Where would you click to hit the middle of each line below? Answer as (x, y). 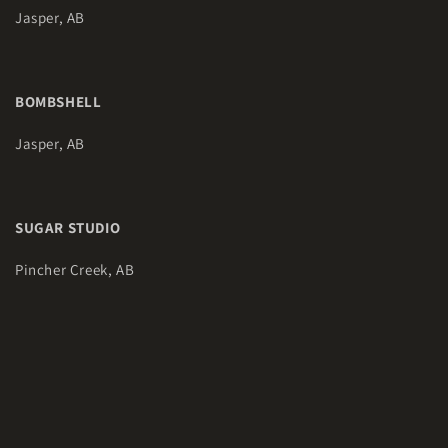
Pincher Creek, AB (75, 269)
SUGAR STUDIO (69, 227)
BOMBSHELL (58, 101)
